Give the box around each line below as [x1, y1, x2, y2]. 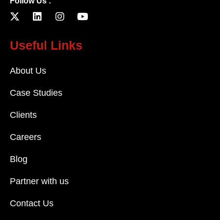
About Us [10, 66, 46, 76]
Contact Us [10, 198, 54, 209]
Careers [10, 132, 41, 142]
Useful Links [10, 38, 82, 53]
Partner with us [10, 176, 69, 187]
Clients [10, 110, 37, 120]
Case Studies [10, 88, 62, 98]
